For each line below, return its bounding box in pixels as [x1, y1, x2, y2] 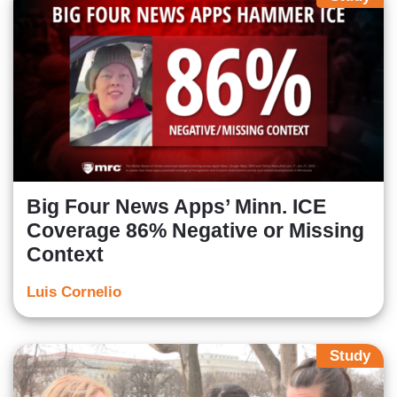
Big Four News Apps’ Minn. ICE [27, 195, 326, 219]
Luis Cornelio [27, 284, 121, 301]
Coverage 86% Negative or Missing [27, 219, 364, 243]
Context [27, 243, 104, 267]
